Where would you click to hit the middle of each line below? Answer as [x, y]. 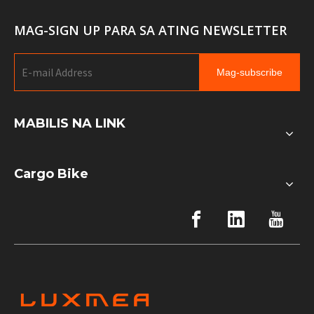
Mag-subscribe [250, 72]
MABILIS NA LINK [70, 123]
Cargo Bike [51, 173]
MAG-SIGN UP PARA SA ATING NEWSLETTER [150, 30]
